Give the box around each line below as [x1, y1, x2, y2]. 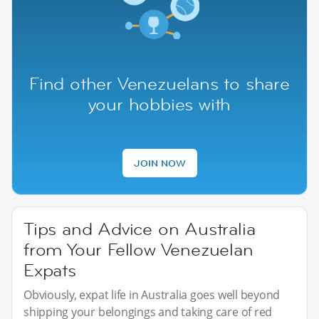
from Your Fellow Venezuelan [23, 239, 253, 261]
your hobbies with [88, 93, 231, 116]
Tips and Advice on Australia [23, 218, 256, 241]
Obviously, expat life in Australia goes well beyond [23, 287, 281, 303]
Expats [23, 259, 76, 282]
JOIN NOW [133, 157, 186, 170]
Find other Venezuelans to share [29, 73, 290, 95]
